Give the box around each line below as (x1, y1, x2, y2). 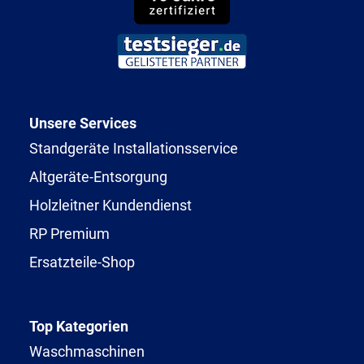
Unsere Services (29, 114, 136, 132)
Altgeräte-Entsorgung (29, 167, 167, 185)
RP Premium (29, 224, 110, 242)
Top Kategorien (29, 317, 128, 335)
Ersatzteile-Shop (29, 253, 135, 271)
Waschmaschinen (29, 342, 145, 360)
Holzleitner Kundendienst (29, 196, 192, 214)
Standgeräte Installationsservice (29, 139, 238, 157)
